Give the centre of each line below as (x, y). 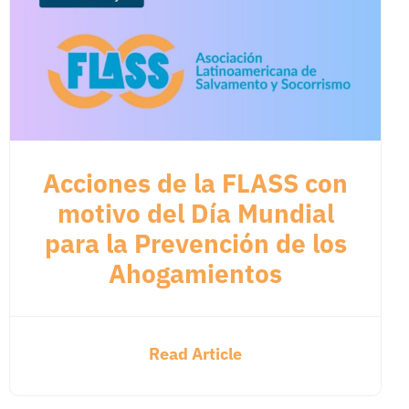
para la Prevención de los (195, 243)
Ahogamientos (196, 273)
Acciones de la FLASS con (196, 183)
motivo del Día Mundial (195, 213)
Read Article (196, 353)
